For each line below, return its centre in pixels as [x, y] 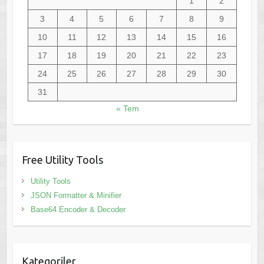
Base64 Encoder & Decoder [78, 209]
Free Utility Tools [62, 159]
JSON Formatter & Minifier [76, 195]
